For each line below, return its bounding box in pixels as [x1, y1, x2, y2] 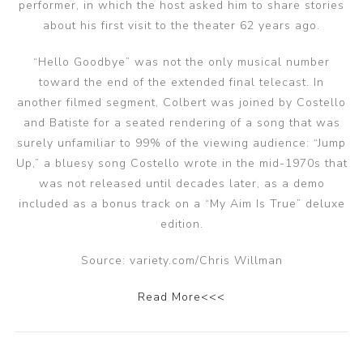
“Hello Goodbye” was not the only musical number [33, 54, 330, 70]
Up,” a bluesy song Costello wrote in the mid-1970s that [15, 156, 348, 171]
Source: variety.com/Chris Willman [80, 253, 283, 268]
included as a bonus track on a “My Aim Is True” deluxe [18, 196, 345, 211]
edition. [160, 216, 203, 232]
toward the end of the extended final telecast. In [39, 75, 324, 90]
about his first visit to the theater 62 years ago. [43, 18, 320, 33]
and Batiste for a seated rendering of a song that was [23, 115, 340, 130]
